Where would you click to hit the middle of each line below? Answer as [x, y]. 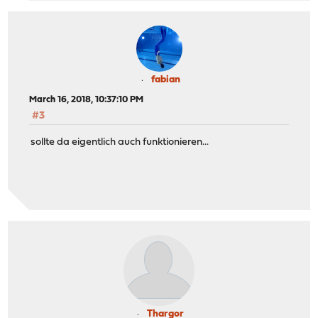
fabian [165, 80]
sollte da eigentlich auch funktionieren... [120, 142]
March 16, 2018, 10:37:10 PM [87, 100]
